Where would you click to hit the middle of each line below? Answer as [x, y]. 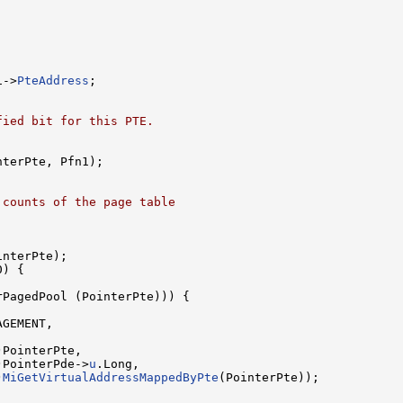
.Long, [118, 363]
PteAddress [53, 80]
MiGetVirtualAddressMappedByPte [111, 377]
